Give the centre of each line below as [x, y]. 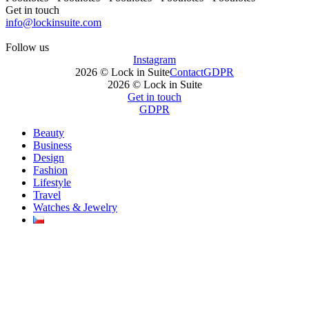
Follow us [27, 47]
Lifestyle [52, 182]
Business [52, 145]
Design [49, 157]
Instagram [154, 59]
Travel [47, 195]
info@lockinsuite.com [53, 22]
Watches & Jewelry [75, 207]
